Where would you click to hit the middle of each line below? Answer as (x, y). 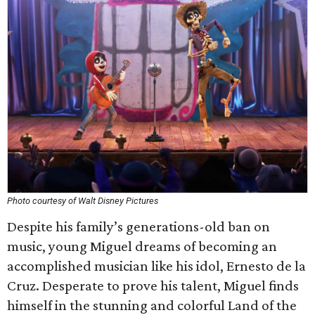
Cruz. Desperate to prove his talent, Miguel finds (153, 285)
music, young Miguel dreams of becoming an (142, 246)
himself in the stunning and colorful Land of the (152, 305)
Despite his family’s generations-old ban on (139, 226)
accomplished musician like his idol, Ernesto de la (156, 266)
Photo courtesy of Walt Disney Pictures (83, 201)
